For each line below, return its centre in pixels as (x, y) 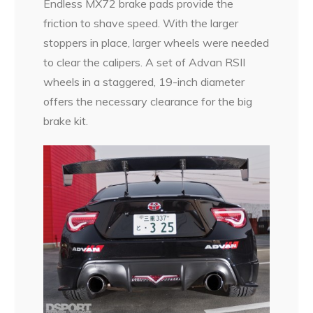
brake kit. (66, 121)
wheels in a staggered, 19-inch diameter (144, 82)
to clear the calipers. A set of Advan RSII (145, 63)
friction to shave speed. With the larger (141, 23)
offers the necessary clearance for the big (148, 102)
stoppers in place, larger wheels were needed (156, 43)
